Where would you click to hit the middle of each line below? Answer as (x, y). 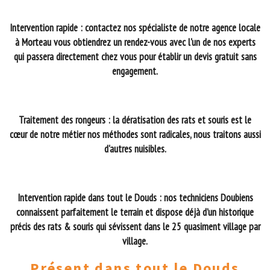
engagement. (135, 71)
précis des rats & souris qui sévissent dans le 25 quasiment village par (135, 227)
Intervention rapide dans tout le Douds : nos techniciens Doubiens (135, 198)
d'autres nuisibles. (135, 149)
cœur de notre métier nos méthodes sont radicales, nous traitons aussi (135, 135)
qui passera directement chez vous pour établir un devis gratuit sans (135, 57)
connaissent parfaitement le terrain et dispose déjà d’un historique (135, 212)
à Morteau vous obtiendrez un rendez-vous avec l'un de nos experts (135, 42)
